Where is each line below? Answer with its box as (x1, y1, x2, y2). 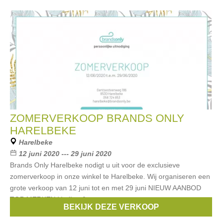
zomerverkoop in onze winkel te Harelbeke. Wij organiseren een (10, 172, 210, 180)
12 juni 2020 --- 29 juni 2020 (19, 150, 111, 158)
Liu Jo (101, 207, 122, 215)
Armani (73, 207, 97, 215)
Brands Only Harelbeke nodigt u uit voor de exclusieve (10, 161, 180, 169)
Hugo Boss (126, 207, 164, 215)
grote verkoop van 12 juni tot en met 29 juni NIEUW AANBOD (10, 184, 201, 192)
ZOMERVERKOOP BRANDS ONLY (10, 112, 184, 124)
